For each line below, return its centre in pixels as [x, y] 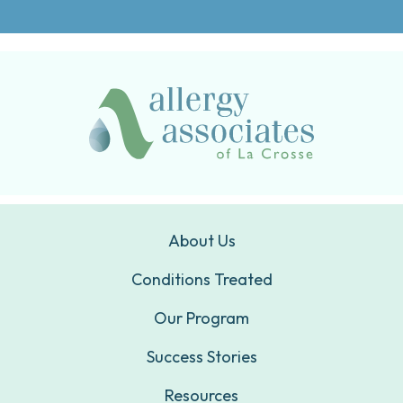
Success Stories [201, 357]
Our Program [201, 318]
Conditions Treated [201, 280]
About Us [201, 241]
